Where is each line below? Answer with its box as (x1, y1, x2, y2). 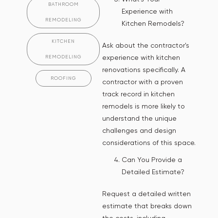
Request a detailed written (102, 189, 191, 198)
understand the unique (102, 114, 177, 122)
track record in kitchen (102, 90, 175, 98)
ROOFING (50, 75, 76, 81)
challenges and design (102, 126, 176, 134)
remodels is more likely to (102, 102, 185, 110)
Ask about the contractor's (102, 41, 189, 49)
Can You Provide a (122, 155, 182, 163)
